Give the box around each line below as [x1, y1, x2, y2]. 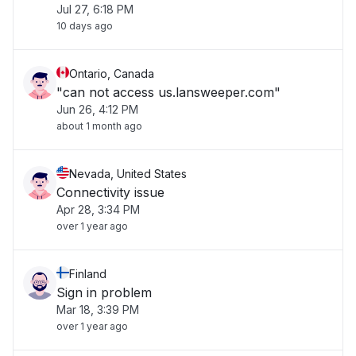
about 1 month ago [56, 120, 142, 132]
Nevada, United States [69, 167, 187, 180]
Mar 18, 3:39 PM [56, 303, 139, 316]
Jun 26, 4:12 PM [56, 103, 138, 116]
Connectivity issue [56, 184, 164, 200]
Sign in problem [56, 284, 152, 300]
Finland [69, 267, 106, 281]
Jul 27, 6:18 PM [56, 2, 133, 16]
